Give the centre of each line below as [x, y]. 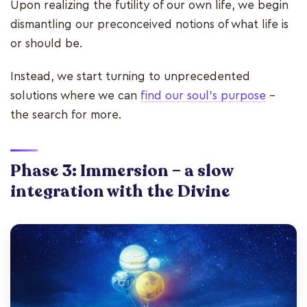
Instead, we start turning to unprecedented [130, 77]
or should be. [48, 44]
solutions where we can [75, 96]
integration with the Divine [120, 192]
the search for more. [67, 115]
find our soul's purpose [203, 96]
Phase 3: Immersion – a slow [122, 171]
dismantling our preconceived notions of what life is [149, 25]
